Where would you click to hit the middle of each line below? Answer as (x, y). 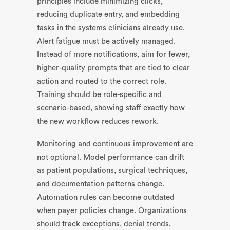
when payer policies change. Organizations (112, 211)
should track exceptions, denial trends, (104, 224)
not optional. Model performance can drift (111, 157)
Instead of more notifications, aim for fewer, (113, 55)
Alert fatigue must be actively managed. (106, 41)
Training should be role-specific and (99, 95)
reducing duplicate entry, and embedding (108, 15)
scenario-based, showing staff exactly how (111, 108)
